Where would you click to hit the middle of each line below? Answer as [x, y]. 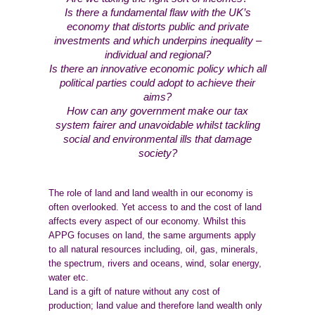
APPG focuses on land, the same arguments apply [153, 235]
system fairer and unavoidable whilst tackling [157, 125]
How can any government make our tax [157, 111]
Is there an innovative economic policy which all [157, 69]
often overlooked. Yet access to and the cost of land [155, 207]
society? [157, 153]
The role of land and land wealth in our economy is [151, 193]
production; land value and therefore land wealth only [156, 306]
